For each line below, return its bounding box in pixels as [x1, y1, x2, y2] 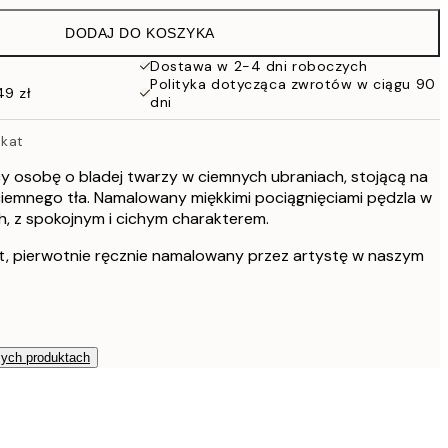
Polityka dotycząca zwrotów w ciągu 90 [150, 75, 436, 93]
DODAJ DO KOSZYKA [65, 25, 215, 41]
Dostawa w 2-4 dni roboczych [150, 57, 368, 75]
